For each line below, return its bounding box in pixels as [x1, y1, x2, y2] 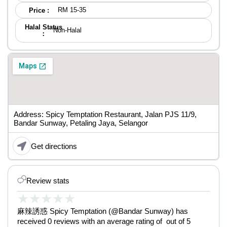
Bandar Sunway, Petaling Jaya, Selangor [14, 119, 148, 127]
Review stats [26, 176, 69, 185]
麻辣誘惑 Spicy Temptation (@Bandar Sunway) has [17, 207, 188, 215]
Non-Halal [53, 26, 82, 34]
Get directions [31, 141, 77, 150]
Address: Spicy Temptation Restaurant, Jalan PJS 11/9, [14, 110, 197, 119]
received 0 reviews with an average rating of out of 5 [17, 217, 191, 225]
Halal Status [24, 23, 62, 31]
